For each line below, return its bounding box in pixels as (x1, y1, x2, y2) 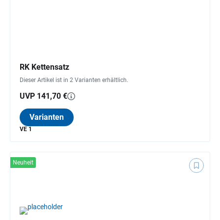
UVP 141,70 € (20, 91, 67, 101)
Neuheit (13, 159, 33, 166)
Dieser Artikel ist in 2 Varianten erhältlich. (20, 76, 128, 83)
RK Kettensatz (20, 62, 69, 72)
